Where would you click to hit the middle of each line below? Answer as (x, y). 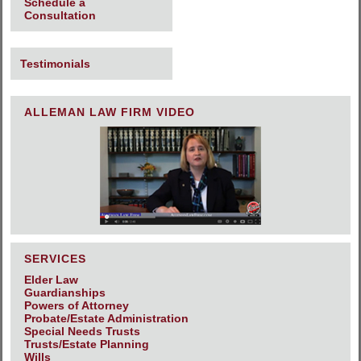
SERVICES (55, 259)
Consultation (60, 16)
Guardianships (65, 293)
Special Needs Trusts (82, 332)
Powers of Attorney (77, 306)
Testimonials (55, 64)
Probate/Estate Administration (106, 319)
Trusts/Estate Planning (87, 344)
